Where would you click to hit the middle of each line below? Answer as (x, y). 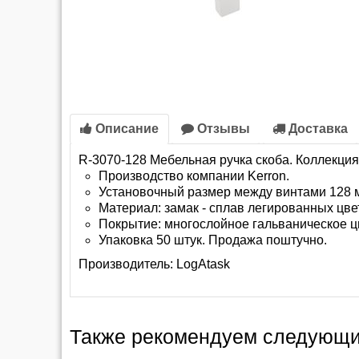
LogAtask (203, 264)
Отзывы (222, 129)
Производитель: (127, 264)
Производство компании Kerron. (194, 176)
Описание (125, 129)
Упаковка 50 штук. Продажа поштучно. (213, 240)
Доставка (317, 129)
